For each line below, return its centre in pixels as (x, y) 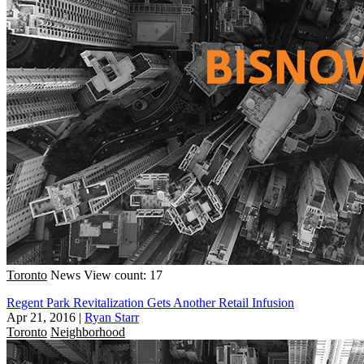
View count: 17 (123, 275)
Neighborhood (88, 331)
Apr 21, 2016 (41, 317)
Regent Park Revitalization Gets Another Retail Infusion (150, 302)
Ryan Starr (112, 317)
